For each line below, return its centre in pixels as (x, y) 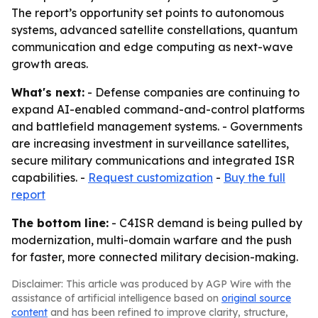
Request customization (150, 177)
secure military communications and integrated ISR (153, 160)
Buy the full (254, 177)
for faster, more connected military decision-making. (155, 257)
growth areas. (50, 64)
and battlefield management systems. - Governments (157, 126)
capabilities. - (50, 177)
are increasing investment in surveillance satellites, (150, 143)
